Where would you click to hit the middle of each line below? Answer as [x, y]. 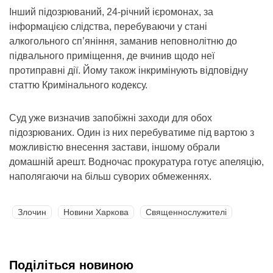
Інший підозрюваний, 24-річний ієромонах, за [111, 12]
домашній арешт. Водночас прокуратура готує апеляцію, [136, 161]
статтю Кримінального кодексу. [78, 85]
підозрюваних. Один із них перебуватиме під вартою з [132, 132]
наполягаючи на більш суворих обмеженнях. [110, 176]
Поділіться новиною [71, 265]
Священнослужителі [186, 212]
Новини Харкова [96, 212]
